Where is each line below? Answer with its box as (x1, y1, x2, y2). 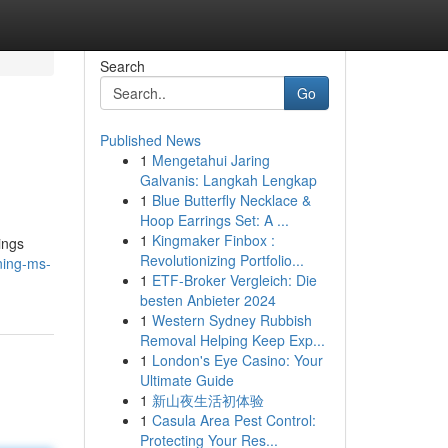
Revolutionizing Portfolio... (139, 250, 304, 270)
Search (99, 56, 145, 76)
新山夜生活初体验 (151, 390, 264, 410)
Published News (99, 130, 201, 150)
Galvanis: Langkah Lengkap (139, 170, 317, 190)
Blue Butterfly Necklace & (151, 190, 311, 210)
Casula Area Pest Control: (151, 410, 316, 430)
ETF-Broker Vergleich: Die (151, 270, 317, 290)
